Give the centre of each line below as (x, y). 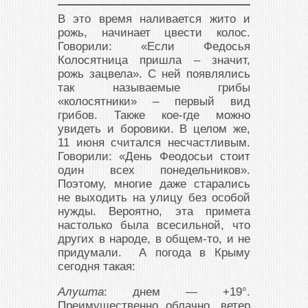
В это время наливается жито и (154, 19)
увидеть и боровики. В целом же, (154, 129)
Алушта (81, 292)
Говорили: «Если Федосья (154, 46)
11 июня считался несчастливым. (154, 143)
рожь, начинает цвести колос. (154, 33)
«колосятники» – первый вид (154, 101)
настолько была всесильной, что (154, 225)
